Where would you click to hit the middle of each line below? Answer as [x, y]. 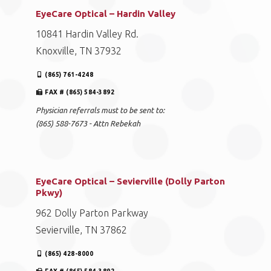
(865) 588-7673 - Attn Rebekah [88, 123]
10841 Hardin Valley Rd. [87, 34]
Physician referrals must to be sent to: [100, 110]
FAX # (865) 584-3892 [80, 92]
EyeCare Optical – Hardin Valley [106, 14]
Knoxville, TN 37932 [79, 51]
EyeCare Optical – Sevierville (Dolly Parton [130, 181]
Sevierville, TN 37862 [81, 230]
